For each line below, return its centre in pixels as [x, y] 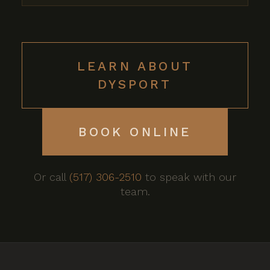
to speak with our [189, 177]
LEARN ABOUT [135, 66]
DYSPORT [135, 84]
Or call [52, 177]
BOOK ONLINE [135, 132]
